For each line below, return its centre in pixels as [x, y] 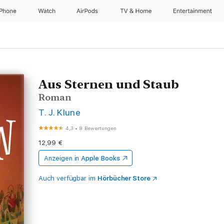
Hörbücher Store [124, 178]
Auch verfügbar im [68, 178]
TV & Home [136, 11]
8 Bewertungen [98, 128]
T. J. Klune [60, 112]
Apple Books [100, 158]
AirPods [88, 11]
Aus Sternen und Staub [109, 84]
